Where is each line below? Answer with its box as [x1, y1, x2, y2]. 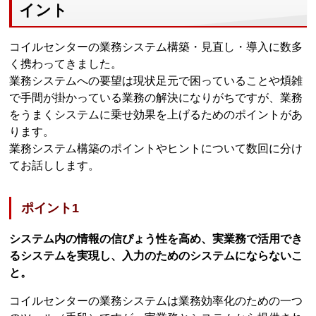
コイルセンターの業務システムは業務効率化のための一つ [9, 294, 303, 307]
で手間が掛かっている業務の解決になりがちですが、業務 [9, 91, 303, 104]
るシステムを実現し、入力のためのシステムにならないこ [9, 249, 303, 262]
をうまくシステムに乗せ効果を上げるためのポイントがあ [9, 108, 303, 121]
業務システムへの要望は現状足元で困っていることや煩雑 [9, 74, 303, 87]
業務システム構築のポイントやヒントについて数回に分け [9, 142, 303, 154]
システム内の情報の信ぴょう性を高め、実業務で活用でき [9, 232, 303, 245]
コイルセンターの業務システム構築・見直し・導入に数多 [9, 40, 303, 53]
